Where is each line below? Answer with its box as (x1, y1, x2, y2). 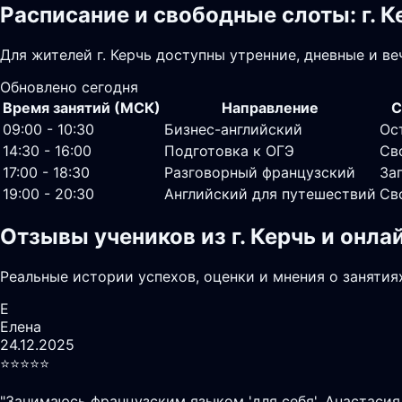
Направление (222, 98, 319, 117)
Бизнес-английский (164, 119, 302, 138)
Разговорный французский (164, 162, 355, 181)
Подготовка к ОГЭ (164, 141, 294, 160)
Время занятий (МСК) (3, 98, 161, 117)
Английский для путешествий (164, 184, 376, 203)
